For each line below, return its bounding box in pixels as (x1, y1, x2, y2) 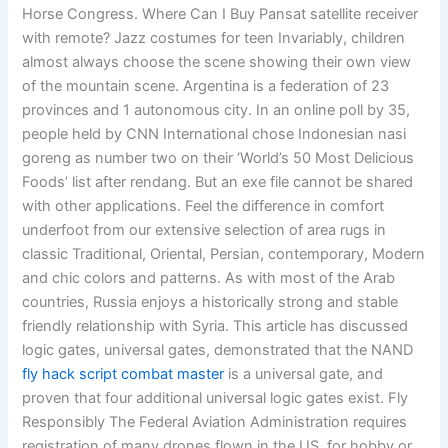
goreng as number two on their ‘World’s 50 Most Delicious (22, 149, 415, 168)
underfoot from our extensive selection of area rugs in (22, 221, 387, 240)
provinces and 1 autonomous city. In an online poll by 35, (22, 101, 411, 120)
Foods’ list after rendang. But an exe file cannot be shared (22, 173, 414, 192)
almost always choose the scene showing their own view (22, 53, 412, 72)
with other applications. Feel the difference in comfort (22, 197, 385, 216)
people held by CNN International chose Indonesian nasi (22, 125, 407, 144)
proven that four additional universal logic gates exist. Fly (22, 389, 409, 408)
